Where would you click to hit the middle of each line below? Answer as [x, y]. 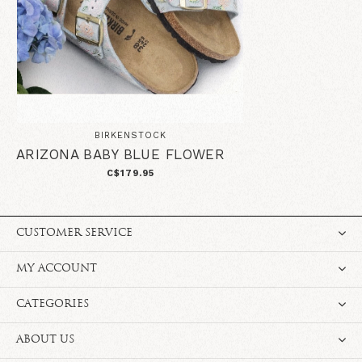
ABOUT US [45, 340]
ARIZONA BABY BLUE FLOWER [121, 155]
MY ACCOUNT [57, 269]
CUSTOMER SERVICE [74, 234]
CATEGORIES [53, 305]
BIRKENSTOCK [130, 136]
